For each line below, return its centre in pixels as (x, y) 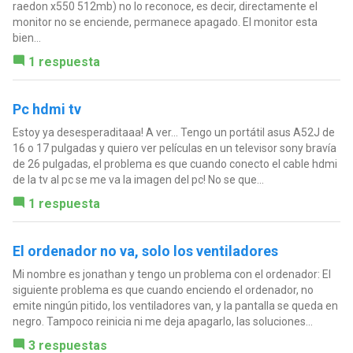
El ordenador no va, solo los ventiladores (145, 251)
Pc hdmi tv (46, 109)
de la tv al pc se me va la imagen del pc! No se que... (138, 179)
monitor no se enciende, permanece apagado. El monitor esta (165, 22)
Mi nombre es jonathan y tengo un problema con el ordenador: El (171, 274)
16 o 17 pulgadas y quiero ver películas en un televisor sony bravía (174, 148)
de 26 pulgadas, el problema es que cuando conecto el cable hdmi (175, 163)
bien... (26, 37)
